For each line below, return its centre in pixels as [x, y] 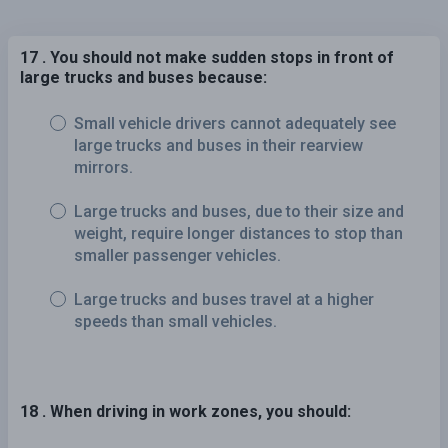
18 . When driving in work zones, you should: [185, 411]
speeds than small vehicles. [175, 321]
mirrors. [103, 167]
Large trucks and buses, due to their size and [239, 211]
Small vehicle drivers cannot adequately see [235, 123]
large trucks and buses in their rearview [218, 145]
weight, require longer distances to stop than [238, 233]
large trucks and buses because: [143, 77]
